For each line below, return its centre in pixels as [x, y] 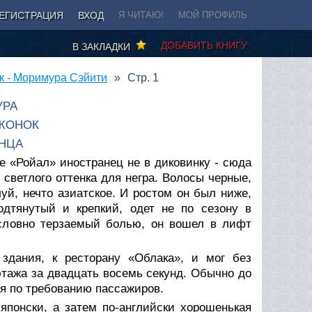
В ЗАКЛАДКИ [104, 46]
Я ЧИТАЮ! [141, 15]
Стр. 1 [143, 77]
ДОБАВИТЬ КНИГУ [204, 45]
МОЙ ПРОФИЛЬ [213, 15]
